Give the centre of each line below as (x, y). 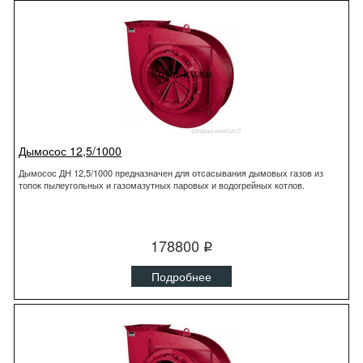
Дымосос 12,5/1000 (70, 151)
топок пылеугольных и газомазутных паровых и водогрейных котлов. (162, 185)
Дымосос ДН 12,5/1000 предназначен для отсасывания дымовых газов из (171, 173)
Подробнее (181, 276)
